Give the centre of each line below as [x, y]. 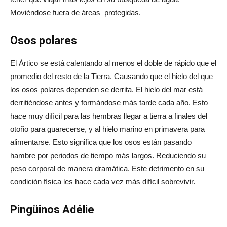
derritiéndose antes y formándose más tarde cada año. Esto [109, 102]
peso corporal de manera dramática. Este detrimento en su [107, 168]
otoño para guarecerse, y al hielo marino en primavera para [107, 129]
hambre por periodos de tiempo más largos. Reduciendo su [108, 155]
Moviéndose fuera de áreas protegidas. [75, 12]
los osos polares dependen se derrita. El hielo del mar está [106, 89]
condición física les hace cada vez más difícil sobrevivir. [103, 181]
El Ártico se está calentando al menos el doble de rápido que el [113, 63]
